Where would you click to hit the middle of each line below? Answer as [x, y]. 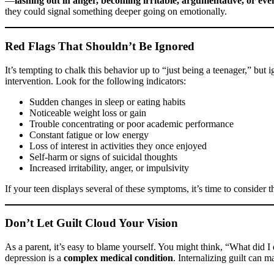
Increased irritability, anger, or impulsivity [109, 168]
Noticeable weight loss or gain [88, 113]
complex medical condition [118, 258]
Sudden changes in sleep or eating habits [107, 102]
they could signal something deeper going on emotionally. [116, 12]
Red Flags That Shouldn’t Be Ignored [100, 46]
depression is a [34, 258]
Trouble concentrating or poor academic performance [131, 124]
